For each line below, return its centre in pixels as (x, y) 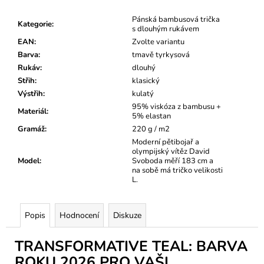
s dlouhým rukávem (166, 29)
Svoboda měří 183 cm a (173, 161)
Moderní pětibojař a (166, 142)
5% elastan (151, 116)
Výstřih (30, 93)
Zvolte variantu (158, 42)
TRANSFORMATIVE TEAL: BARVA (131, 246)
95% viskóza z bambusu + (176, 106)
